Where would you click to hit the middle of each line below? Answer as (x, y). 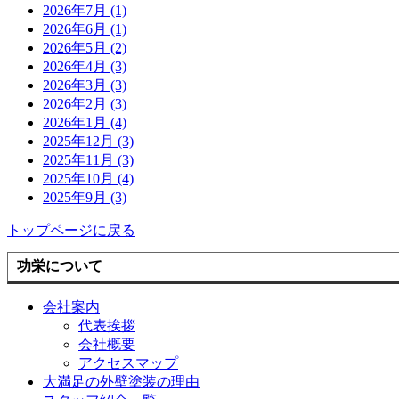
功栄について (60, 266)
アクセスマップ (128, 363)
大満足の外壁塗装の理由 (121, 382)
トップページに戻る (71, 230)
